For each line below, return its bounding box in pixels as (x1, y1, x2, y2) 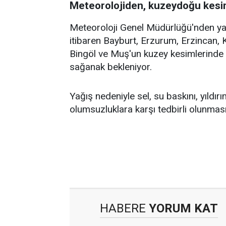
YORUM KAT (146, 201, 218, 215)
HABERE (100, 201, 146, 215)
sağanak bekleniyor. (70, 61, 152, 73)
